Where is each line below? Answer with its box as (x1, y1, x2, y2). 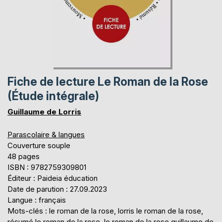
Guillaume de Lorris (7, 107, 81, 116)
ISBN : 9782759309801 (7, 162, 86, 172)
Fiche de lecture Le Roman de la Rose (7, 74, 208, 89)
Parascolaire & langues (7, 129, 85, 139)
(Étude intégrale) (7, 89, 99, 103)
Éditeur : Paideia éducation (7, 173, 98, 183)
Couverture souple (7, 140, 70, 150)
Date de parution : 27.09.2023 (7, 184, 107, 194)
